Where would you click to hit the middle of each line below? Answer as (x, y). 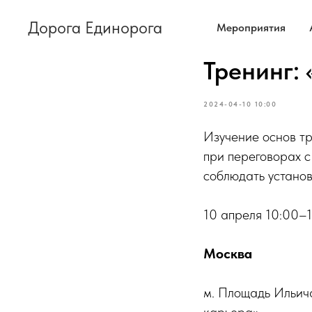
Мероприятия (251, 28)
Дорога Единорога (95, 28)
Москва (228, 253)
